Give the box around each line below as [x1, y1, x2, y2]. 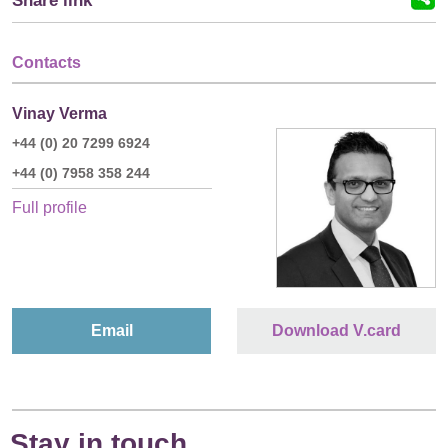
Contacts [12, 54, 81, 71]
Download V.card [271, 322, 401, 339]
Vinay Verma [12, 105, 107, 122]
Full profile [12, 199, 87, 216]
